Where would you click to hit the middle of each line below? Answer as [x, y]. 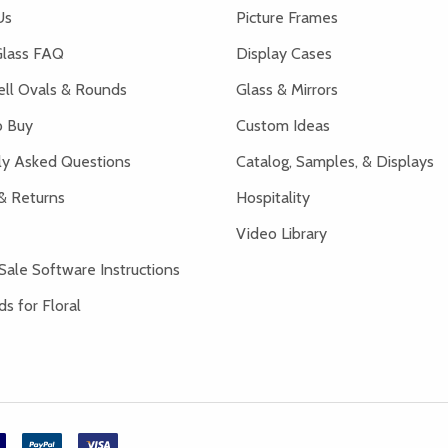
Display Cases [284, 53]
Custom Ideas [283, 125]
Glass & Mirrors [287, 89]
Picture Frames [287, 17]
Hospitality [273, 197]
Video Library [281, 233]
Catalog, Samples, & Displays [335, 161]
